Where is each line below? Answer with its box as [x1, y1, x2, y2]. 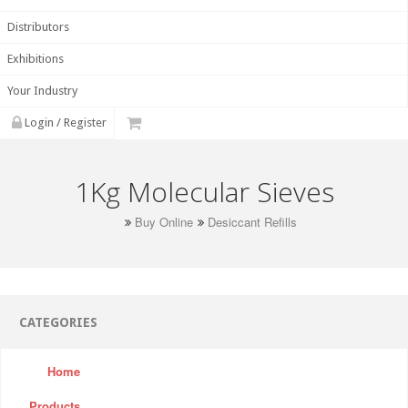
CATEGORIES [19, 315, 97, 331]
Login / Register [22, 116, 107, 130]
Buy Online [134, 213, 193, 231]
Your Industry [7, 84, 77, 98]
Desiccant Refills [207, 213, 297, 231]
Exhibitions [7, 52, 64, 66]
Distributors [7, 20, 69, 35]
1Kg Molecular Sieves [74, 173, 334, 211]
